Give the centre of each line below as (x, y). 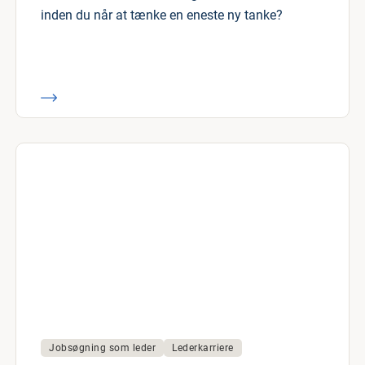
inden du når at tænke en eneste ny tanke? (162, 15)
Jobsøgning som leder (102, 348)
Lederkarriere (203, 348)
